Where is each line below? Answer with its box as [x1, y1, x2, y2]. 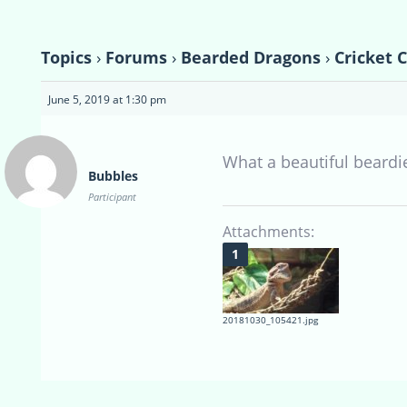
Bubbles [88, 166, 138, 184]
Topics [41, 45, 92, 68]
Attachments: [223, 221, 314, 242]
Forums [105, 45, 167, 68]
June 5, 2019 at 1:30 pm [48, 91, 166, 107]
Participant [88, 189, 136, 203]
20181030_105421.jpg [223, 313, 318, 326]
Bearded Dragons [181, 45, 321, 68]
